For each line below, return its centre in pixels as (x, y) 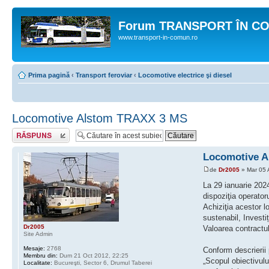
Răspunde (27, 131)
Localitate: (38, 263)
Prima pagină (49, 75)
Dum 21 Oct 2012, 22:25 (93, 255)
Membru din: (41, 255)
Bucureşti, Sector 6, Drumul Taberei (102, 263)
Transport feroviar (104, 75)
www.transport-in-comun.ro (158, 37)
